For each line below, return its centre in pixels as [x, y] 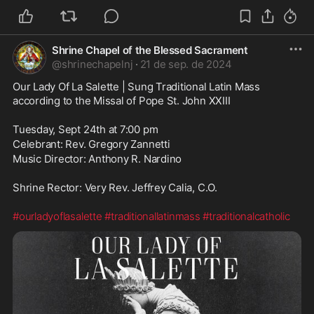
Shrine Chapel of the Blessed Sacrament [150, 50]
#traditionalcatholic [246, 216]
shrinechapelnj [97, 64]
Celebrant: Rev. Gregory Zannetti [91, 144]
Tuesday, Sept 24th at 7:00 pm [86, 129]
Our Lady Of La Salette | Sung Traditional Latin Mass [137, 87]
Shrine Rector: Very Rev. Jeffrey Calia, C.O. [115, 187]
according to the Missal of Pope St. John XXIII [122, 101]
